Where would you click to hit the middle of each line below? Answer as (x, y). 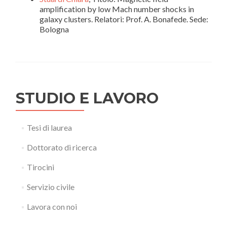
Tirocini (40, 167)
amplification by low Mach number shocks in (117, 9)
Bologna (54, 29)
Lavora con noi (52, 206)
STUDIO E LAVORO (87, 98)
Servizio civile (50, 186)
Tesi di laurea (49, 127)
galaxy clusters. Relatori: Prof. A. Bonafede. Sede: (124, 19)
